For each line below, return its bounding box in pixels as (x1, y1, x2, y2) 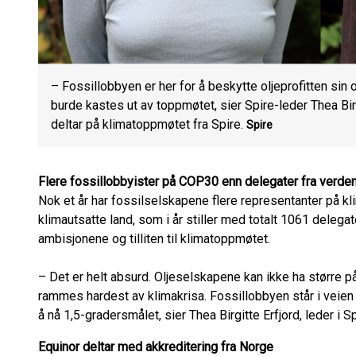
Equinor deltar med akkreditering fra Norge (38, 339, 273, 354)
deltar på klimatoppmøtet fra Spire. (51, 117, 243, 132)
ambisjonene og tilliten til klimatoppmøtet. (38, 231, 270, 246)
